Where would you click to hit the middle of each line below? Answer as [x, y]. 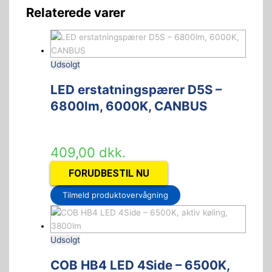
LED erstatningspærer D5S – [136, 89]
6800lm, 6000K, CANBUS [128, 106]
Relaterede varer [75, 12]
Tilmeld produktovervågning [115, 195]
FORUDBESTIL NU [109, 173]
